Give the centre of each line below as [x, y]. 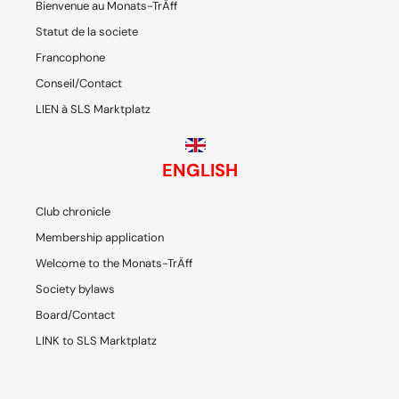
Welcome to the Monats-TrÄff [114, 264]
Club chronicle [73, 212]
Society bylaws [75, 289]
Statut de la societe [87, 32]
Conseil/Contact [79, 84]
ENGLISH [199, 171]
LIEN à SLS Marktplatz [93, 110]
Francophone [70, 58]
